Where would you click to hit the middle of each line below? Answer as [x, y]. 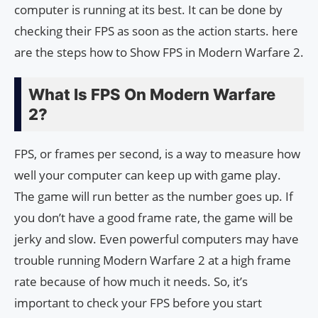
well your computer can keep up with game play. [148, 175]
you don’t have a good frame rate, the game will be [154, 218]
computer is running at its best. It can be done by [148, 10]
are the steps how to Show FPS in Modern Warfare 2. [159, 53]
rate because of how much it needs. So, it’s [131, 282]
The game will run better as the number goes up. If [154, 197]
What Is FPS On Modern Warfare [152, 95]
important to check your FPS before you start [138, 303]
